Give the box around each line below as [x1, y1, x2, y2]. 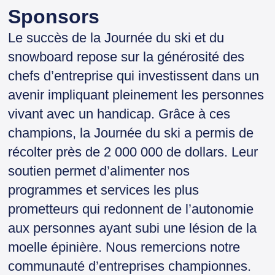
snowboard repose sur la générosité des [8, 49, 245, 65]
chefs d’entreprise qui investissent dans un [8, 68, 260, 84]
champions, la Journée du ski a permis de [8, 125, 254, 141]
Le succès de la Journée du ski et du [8, 30, 225, 46]
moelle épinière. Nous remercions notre [8, 239, 241, 255]
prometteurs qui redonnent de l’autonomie [8, 201, 254, 217]
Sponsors [8, 6, 100, 28]
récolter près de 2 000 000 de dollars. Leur [8, 144, 258, 160]
